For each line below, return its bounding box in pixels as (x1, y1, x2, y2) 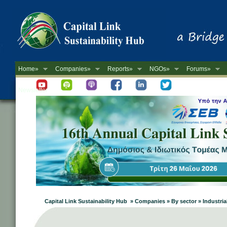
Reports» (107, 65, 133, 72)
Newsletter (18, 87, 48, 94)
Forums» (186, 65, 211, 72)
